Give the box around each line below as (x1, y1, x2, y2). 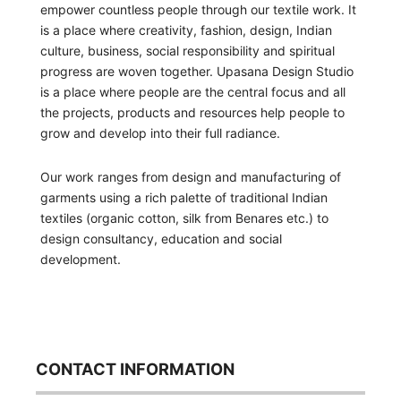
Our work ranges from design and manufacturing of (40, 168, 341, 184)
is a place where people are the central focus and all (40, 83, 346, 99)
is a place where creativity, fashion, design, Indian (40, 21, 332, 38)
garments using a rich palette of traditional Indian (40, 189, 328, 205)
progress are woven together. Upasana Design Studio (40, 63, 354, 79)
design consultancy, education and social (40, 230, 282, 246)
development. (40, 251, 121, 267)
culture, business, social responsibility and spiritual (40, 42, 335, 58)
